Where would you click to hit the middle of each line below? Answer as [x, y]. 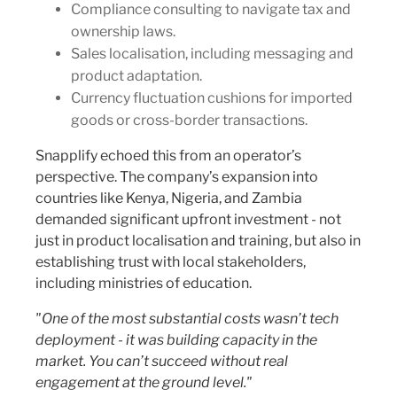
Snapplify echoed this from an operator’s [168, 156]
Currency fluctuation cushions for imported [212, 98]
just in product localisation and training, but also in [198, 241]
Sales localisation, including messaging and [212, 54]
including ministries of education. [144, 283]
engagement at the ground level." [144, 382]
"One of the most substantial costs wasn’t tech [187, 319]
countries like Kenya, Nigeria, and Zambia [169, 198]
